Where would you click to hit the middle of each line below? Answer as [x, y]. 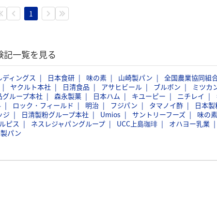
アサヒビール [122, 87]
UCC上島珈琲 [137, 124]
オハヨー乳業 [189, 124]
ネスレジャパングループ [68, 124]
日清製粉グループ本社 [55, 114]
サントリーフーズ [159, 114]
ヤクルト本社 [31, 87]
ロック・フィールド [43, 105]
